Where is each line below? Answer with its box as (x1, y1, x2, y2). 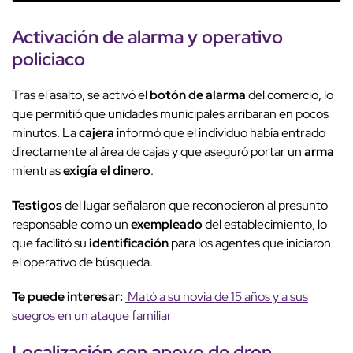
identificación (89, 235, 169, 252)
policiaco (12, 46, 85, 72)
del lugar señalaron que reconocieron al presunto (62, 197, 328, 214)
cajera (79, 124, 114, 142)
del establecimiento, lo (203, 216, 327, 233)
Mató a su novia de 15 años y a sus (125, 288, 308, 306)
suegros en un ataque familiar (12, 307, 172, 325)
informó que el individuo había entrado (114, 124, 325, 142)
